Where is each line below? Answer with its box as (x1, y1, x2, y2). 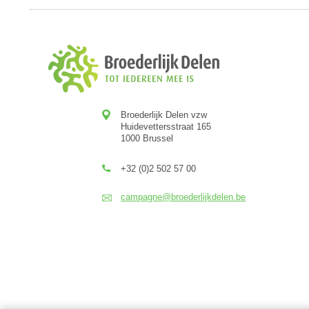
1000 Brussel (121, 133, 174, 144)
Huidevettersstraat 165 (121, 121, 212, 132)
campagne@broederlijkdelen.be (121, 191, 246, 202)
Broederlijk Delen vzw (121, 110, 208, 121)
